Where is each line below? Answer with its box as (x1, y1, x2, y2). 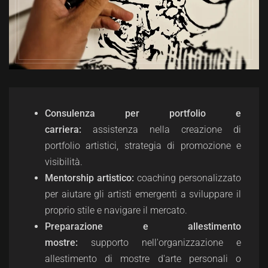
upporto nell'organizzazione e (96, 236, 241, 248)
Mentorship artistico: (45, 172, 134, 184)
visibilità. (45, 156, 83, 167)
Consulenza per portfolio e (45, 107, 241, 119)
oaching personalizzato (142, 172, 241, 184)
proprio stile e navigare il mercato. (45, 204, 187, 216)
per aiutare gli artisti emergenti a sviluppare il (45, 188, 241, 200)
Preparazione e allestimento (45, 220, 241, 232)
